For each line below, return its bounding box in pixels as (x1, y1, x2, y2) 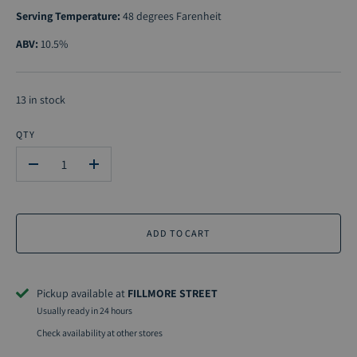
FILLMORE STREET (127, 286, 218, 301)
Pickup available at (37, 286, 127, 301)
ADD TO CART (146, 226, 211, 241)
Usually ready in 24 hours (37, 304, 132, 317)
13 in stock (16, 92, 65, 107)
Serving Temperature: (16, 9, 120, 23)
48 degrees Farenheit (123, 9, 222, 23)
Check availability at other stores (37, 327, 163, 339)
